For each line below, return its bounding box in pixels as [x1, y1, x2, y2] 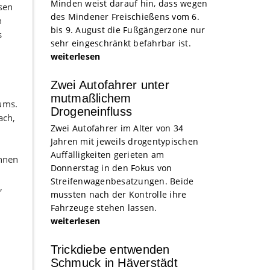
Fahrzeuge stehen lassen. [50, 202, 157, 213]
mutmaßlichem [50, 92, 131, 105]
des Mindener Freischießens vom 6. [50, 11, 199, 22]
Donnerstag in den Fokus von [50, 162, 172, 174]
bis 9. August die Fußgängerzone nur [50, 24, 206, 36]
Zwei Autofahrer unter [50, 78, 169, 92]
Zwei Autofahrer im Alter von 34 [50, 122, 184, 134]
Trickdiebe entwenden [50, 243, 170, 256]
